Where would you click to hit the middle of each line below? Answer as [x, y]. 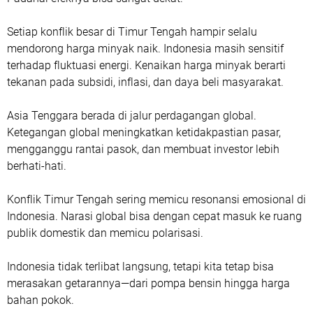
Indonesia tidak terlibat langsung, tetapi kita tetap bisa [140, 266]
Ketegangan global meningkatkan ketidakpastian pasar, [144, 132]
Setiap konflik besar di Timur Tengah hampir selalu [132, 31]
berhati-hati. [37, 166]
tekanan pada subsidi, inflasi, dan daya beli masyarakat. [145, 82]
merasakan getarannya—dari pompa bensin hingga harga [148, 283]
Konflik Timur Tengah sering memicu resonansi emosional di [156, 199]
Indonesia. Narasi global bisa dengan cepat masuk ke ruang [154, 216]
